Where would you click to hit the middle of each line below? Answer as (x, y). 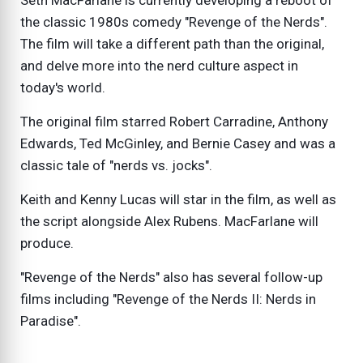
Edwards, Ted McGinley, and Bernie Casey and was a (178, 144)
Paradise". (51, 321)
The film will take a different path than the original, (172, 44)
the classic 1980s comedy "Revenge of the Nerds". (174, 22)
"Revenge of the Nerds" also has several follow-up (171, 278)
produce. (47, 243)
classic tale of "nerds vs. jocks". (118, 166)
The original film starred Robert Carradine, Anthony (174, 122)
